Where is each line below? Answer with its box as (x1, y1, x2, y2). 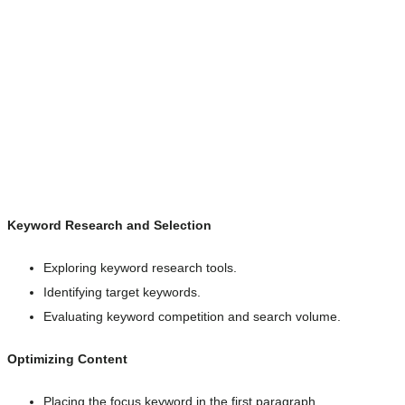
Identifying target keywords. (43, 284, 201, 299)
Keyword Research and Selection (7, 218, 212, 233)
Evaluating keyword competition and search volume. (43, 308, 341, 324)
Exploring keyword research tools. (43, 259, 237, 275)
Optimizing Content (7, 352, 127, 367)
